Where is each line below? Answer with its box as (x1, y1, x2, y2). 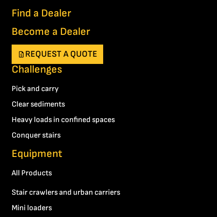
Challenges (12, 63, 62, 77)
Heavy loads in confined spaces (12, 115, 115, 125)
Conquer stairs (12, 131, 61, 140)
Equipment (12, 147, 62, 161)
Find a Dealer (12, 7, 71, 20)
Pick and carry (12, 84, 59, 94)
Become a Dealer (12, 25, 90, 39)
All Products (12, 169, 52, 178)
